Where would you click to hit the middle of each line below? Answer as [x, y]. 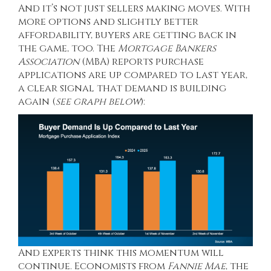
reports [132, 61]
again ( [37, 101]
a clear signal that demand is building [122, 88]
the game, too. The [68, 48]
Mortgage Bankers [167, 48]
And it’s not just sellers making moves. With [134, 8]
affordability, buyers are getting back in [127, 35]
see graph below [98, 101]
